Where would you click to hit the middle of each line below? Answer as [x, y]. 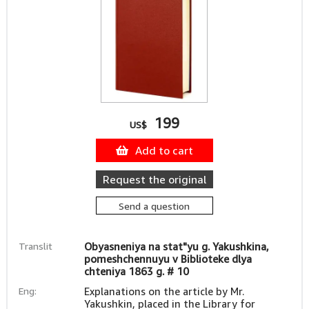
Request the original [154, 179]
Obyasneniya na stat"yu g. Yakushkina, [176, 246]
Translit [35, 246]
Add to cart [164, 150]
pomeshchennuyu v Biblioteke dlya [168, 259]
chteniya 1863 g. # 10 [136, 271]
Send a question [154, 206]
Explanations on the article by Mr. [164, 291]
